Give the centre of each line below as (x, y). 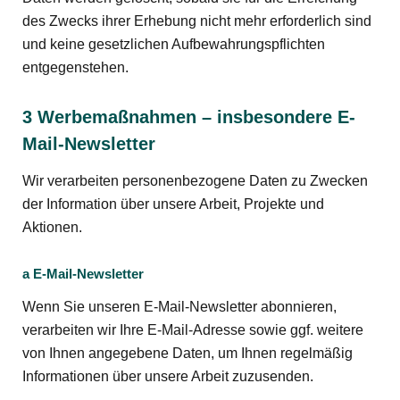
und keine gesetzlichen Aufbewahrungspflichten (174, 44)
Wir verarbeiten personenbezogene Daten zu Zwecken (195, 181)
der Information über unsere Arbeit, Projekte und (173, 204)
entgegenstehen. (75, 67)
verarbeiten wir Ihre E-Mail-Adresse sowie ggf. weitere (193, 329)
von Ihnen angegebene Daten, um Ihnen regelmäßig (187, 353)
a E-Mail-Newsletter (83, 273)
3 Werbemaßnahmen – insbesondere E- (189, 117)
